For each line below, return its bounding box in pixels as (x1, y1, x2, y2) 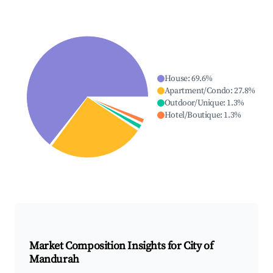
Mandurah (29, 252, 79, 267)
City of (183, 239, 213, 253)
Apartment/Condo (164, 85, 230, 97)
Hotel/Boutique (164, 110, 221, 121)
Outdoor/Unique (164, 97, 224, 109)
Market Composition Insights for (29, 239, 184, 253)
